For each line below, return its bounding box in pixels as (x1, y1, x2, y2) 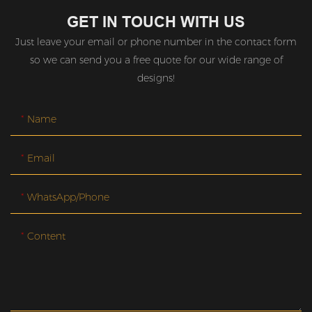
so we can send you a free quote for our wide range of (29, 54, 283, 67)
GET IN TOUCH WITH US (67, 12, 245, 31)
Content (27, 230, 65, 243)
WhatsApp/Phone (27, 191, 109, 204)
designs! (137, 72, 175, 85)
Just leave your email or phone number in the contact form (15, 36, 297, 49)
